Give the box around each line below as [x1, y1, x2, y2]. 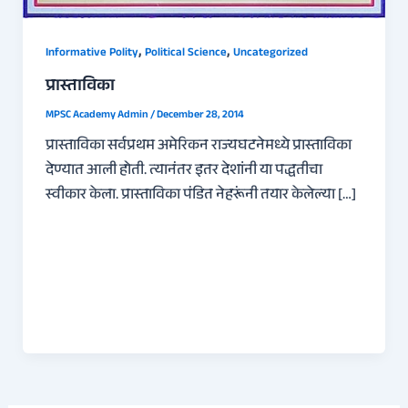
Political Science [144, 43, 227, 64]
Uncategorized [232, 43, 308, 64]
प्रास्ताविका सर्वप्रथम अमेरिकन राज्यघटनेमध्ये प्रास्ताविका [45, 133, 352, 159]
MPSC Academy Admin [45, 106, 150, 125]
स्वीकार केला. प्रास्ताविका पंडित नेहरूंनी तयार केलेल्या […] [45, 182, 356, 209]
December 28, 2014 [156, 106, 244, 125]
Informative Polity [45, 43, 138, 64]
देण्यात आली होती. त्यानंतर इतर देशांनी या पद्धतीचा [45, 158, 322, 184]
